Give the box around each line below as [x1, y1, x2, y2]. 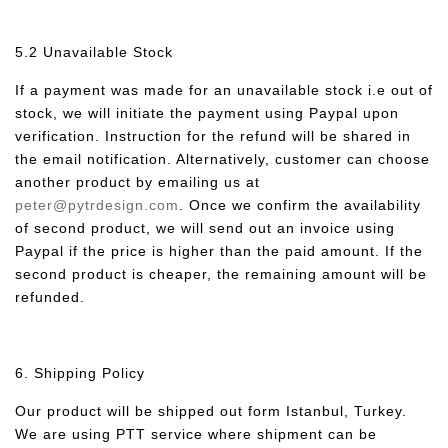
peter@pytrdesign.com [15, 197, 179, 213]
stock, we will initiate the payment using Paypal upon [15, 105, 399, 121]
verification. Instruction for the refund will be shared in [15, 128, 411, 144]
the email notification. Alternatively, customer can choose [15, 151, 430, 167]
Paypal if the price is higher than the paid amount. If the [15, 243, 423, 259]
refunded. [15, 289, 85, 305]
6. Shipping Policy [15, 365, 145, 381]
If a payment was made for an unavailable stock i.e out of [15, 82, 433, 98]
